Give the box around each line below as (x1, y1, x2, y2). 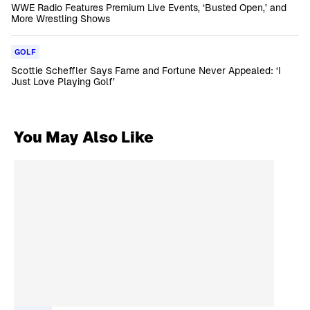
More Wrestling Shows (11, 12, 110, 25)
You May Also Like (14, 127, 154, 147)
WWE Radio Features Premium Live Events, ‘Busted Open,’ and (11, 1, 286, 14)
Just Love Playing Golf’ (11, 75, 115, 88)
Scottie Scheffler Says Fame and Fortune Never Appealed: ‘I (11, 64, 281, 77)
